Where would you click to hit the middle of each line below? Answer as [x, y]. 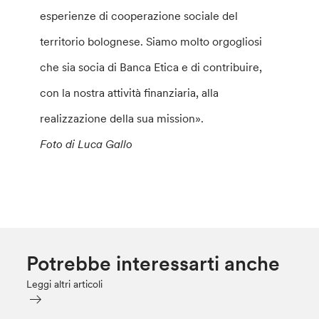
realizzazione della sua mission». [124, 118]
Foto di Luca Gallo [88, 143]
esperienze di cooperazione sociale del [139, 15]
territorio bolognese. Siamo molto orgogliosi [151, 41]
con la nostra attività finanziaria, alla [130, 92]
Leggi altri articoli [65, 284]
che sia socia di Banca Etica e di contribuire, [151, 67]
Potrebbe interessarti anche [153, 263]
